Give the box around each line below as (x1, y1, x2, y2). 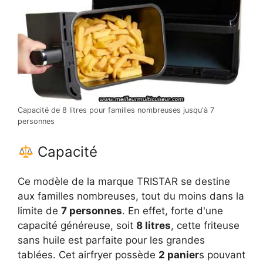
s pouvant (199, 249, 245, 261)
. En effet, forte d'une (122, 205, 223, 217)
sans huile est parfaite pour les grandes (18, 234, 205, 247)
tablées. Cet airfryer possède (18, 249, 159, 261)
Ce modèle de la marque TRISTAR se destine (18, 176, 230, 188)
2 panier (159, 249, 199, 261)
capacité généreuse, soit (18, 220, 136, 232)
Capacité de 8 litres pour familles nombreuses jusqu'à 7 (18, 105, 214, 114)
